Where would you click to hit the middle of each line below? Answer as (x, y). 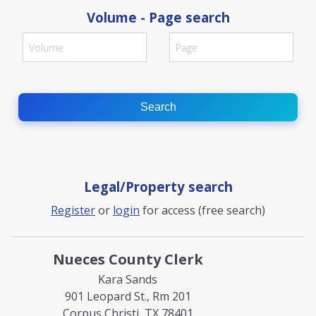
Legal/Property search (158, 187)
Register (73, 210)
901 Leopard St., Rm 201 (128, 296)
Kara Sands (128, 279)
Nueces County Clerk (128, 259)
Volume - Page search (158, 17)
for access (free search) (202, 210)
